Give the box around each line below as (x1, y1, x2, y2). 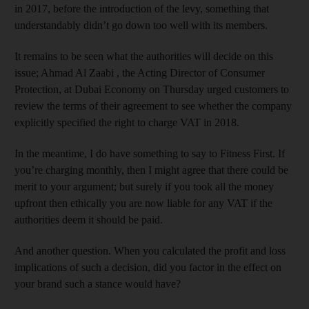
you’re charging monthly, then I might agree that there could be (14, 163, 288, 176)
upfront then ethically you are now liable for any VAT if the (14, 197, 272, 209)
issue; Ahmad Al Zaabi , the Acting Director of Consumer (14, 66, 265, 79)
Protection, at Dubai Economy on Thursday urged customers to (14, 83, 289, 95)
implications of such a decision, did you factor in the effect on (14, 261, 281, 273)
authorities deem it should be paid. (14, 213, 163, 226)
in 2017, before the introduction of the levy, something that (14, 2, 269, 14)
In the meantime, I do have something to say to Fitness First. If (14, 147, 285, 159)
